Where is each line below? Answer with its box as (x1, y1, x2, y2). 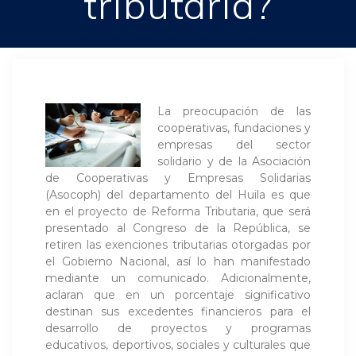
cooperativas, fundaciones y (157, 120, 311, 135)
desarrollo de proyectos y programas (45, 320, 311, 335)
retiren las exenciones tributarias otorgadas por (45, 237, 311, 252)
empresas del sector (157, 137, 311, 152)
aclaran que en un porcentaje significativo (45, 287, 311, 302)
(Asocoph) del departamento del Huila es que (45, 187, 311, 202)
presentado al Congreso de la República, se (45, 220, 311, 235)
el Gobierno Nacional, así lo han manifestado (45, 253, 311, 269)
